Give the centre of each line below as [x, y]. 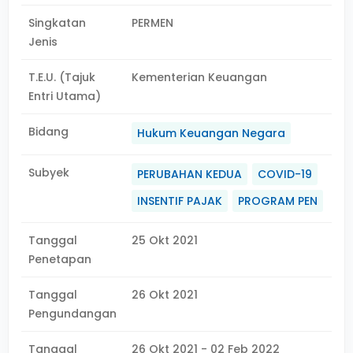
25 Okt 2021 [165, 240]
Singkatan [57, 23]
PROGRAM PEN [278, 201]
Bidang [48, 132]
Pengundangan [72, 314]
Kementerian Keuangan [200, 77]
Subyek [49, 173]
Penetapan [60, 259]
